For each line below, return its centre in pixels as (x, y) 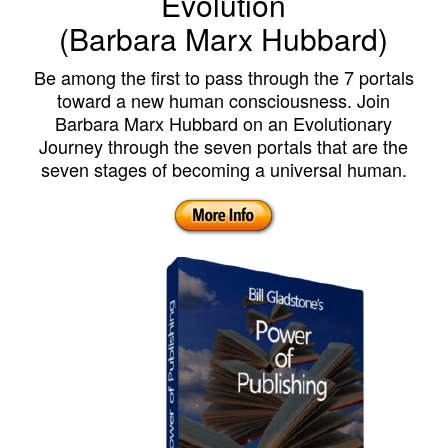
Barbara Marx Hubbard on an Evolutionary (224, 123)
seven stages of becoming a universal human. (223, 169)
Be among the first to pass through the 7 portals (223, 77)
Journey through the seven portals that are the (224, 146)
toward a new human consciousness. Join (224, 100)
